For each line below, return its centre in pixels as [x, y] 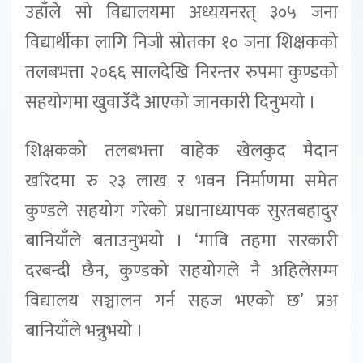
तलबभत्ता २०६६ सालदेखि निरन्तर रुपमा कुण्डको [181, 72]
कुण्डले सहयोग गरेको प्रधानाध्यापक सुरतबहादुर [181, 211]
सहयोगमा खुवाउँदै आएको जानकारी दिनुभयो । [171, 102]
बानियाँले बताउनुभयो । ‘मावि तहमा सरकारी [181, 241]
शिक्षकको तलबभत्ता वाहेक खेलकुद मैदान [181, 151]
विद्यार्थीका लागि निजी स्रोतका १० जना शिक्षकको [181, 42]
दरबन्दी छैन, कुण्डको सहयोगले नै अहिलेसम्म [181, 271]
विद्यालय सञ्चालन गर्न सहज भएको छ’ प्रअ [181, 301]
